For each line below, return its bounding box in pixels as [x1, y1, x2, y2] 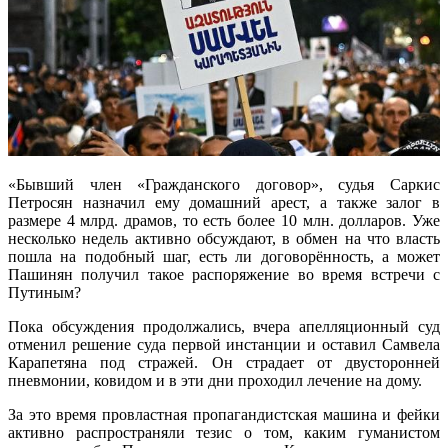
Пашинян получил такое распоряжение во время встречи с [8, 266, 440, 284]
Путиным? [8, 284, 81, 302]
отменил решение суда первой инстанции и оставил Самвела [8, 336, 440, 354]
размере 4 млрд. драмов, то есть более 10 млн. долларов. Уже [8, 212, 440, 230]
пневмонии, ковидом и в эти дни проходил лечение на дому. [8, 372, 422, 390]
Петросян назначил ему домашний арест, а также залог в [8, 194, 440, 212]
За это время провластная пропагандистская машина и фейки [8, 406, 440, 424]
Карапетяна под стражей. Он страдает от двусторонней [8, 354, 440, 372]
